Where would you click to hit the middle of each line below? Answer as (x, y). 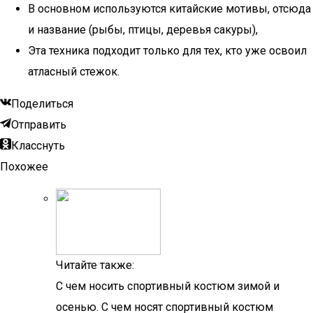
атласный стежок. (74, 72)
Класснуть (38, 146)
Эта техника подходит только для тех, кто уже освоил (167, 51)
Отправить (39, 125)
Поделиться (42, 104)
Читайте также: (95, 265)
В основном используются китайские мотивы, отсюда (169, 9)
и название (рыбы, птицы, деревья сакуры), (143, 30)
